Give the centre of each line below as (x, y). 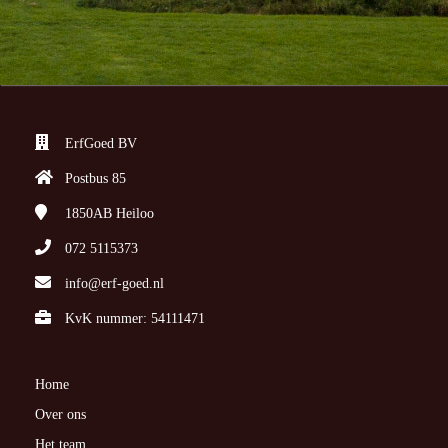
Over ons (60, 415)
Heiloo (135, 214)
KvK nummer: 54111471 (135, 319)
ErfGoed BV (101, 144)
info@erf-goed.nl (114, 284)
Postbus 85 (95, 179)
